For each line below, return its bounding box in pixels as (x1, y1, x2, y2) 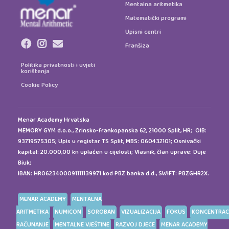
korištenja (21, 66, 50, 77)
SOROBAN (87, 207, 115, 218)
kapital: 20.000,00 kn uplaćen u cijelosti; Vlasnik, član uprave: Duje (18, 147, 206, 158)
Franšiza (125, 40, 149, 52)
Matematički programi (125, 13, 187, 24)
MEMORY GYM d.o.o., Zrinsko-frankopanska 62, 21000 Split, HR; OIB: (18, 125, 207, 136)
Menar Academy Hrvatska (18, 114, 89, 126)
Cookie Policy (21, 80, 58, 91)
